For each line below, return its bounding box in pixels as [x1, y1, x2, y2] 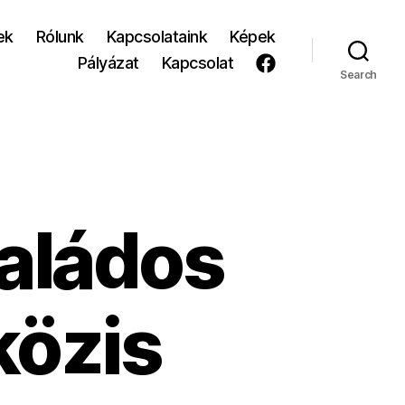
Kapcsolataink [106, 27, 208, 47]
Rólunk [35, 27, 84, 47]
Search [339, 67, 378, 81]
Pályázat [77, 53, 139, 73]
